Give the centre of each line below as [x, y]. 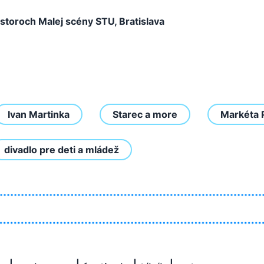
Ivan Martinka [39, 114]
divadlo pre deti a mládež [62, 150]
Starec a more [145, 114]
